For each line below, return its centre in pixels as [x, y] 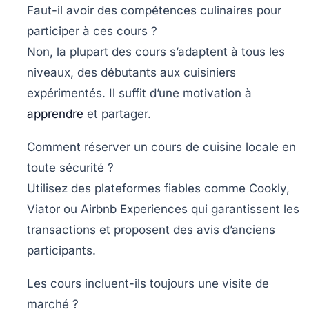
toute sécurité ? [70, 168]
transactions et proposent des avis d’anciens [151, 230]
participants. [61, 251]
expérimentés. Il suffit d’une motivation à [139, 93]
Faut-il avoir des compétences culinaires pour [154, 11]
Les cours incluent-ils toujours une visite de [148, 284]
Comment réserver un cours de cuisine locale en [161, 147]
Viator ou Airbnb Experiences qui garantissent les [163, 209]
